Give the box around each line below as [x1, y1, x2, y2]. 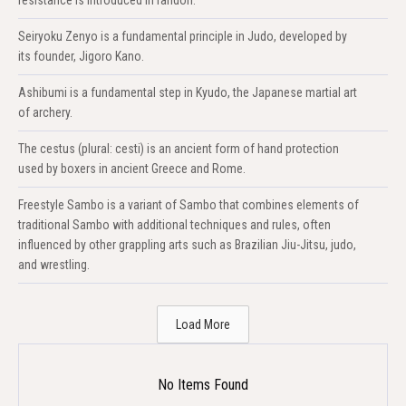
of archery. [18, 104, 72, 120]
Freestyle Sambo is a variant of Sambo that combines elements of [18, 197, 359, 212]
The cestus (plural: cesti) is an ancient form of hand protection [18, 140, 339, 156]
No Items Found [158, 375, 248, 393]
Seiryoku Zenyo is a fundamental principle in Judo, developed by [18, 28, 347, 43]
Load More [176, 316, 230, 332]
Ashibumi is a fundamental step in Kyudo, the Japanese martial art [18, 84, 357, 100]
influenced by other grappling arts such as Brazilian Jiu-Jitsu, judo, [18, 237, 356, 252]
